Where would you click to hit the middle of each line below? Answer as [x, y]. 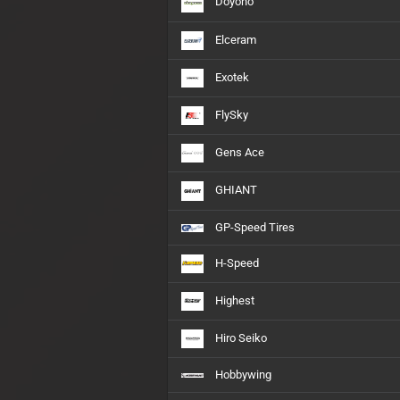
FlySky [230, 114]
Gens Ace [238, 153]
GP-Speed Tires [254, 227]
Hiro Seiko [240, 337]
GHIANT [235, 190]
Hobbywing [242, 375]
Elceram [234, 39]
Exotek [231, 77]
